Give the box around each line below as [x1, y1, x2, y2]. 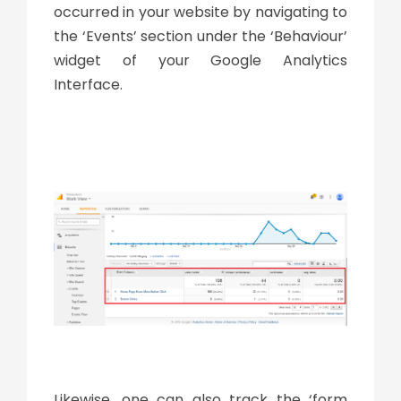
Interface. [54, 73, 123, 95]
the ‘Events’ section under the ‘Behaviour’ [54, 25, 347, 47]
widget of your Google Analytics [54, 49, 347, 71]
